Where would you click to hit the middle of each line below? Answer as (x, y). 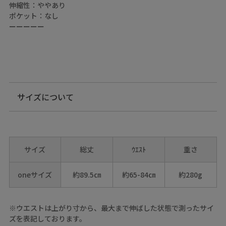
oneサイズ (35, 174)
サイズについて (45, 97)
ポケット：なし (34, 15)
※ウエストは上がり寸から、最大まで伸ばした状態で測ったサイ (111, 208)
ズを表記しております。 (47, 218)
